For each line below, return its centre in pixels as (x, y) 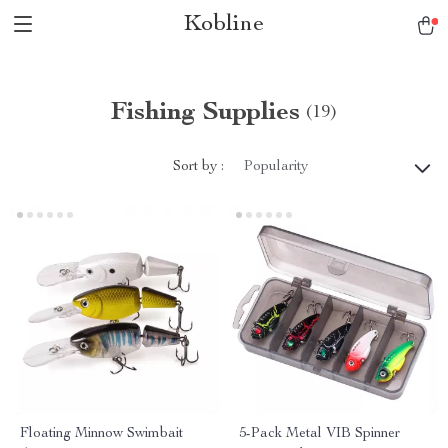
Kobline (224, 25)
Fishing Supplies (205, 113)
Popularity (276, 167)
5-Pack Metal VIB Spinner (319, 434)
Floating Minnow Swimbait (101, 434)
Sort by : (198, 166)
